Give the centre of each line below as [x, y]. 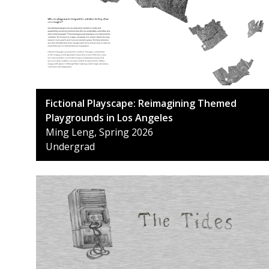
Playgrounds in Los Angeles [109, 117]
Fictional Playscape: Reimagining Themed [141, 103]
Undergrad [70, 146]
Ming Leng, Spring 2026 [99, 132]
